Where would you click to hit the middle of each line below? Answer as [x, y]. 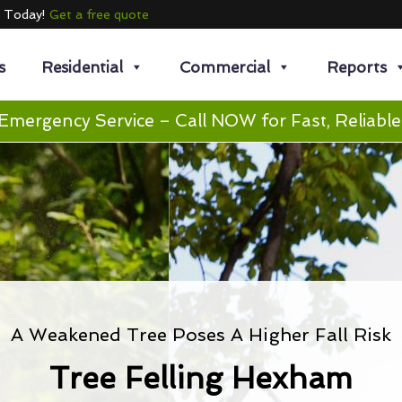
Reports [356, 67]
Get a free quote [99, 14]
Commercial [224, 67]
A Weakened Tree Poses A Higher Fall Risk [201, 334]
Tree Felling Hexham [201, 378]
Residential [82, 67]
